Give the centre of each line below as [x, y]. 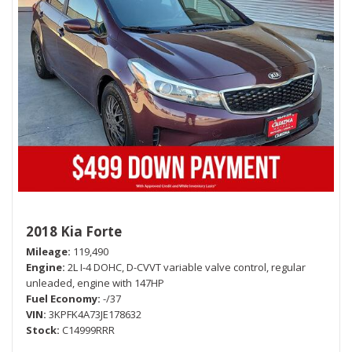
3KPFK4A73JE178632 [95, 315]
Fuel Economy [62, 299]
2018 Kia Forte [74, 232]
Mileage [47, 252]
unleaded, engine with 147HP [95, 283]
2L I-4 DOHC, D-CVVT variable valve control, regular [187, 268]
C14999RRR [88, 330]
